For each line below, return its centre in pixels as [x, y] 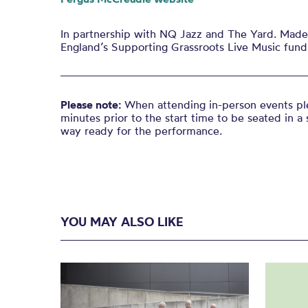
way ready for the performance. [141, 131]
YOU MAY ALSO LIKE [122, 222]
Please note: [91, 104]
